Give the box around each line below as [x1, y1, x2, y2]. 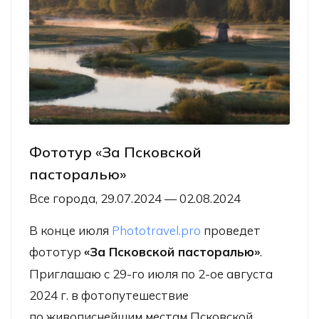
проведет [201, 222, 261, 238]
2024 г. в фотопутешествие [29, 287, 189, 303]
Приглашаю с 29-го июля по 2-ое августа [29, 266, 273, 281]
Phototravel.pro [112, 222, 201, 238]
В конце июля [29, 222, 112, 238]
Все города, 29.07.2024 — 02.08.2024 [29, 190, 241, 206]
